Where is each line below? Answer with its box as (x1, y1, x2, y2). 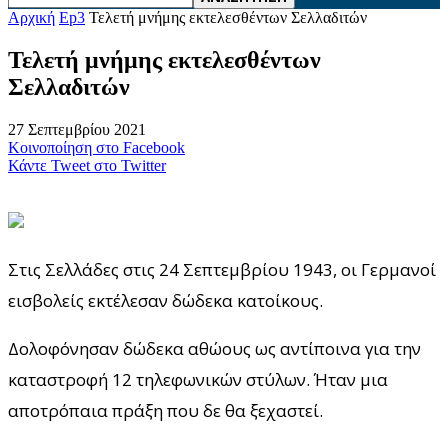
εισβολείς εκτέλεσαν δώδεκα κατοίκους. (8, 288, 323, 312)
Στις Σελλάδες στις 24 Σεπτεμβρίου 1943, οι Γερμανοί (8, 257, 440, 281)
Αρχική (8, 9, 55, 26)
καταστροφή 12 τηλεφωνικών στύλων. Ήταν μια (8, 367, 388, 391)
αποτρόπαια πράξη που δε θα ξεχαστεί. (8, 398, 323, 422)
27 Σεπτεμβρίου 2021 (8, 120, 146, 138)
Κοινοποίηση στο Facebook (8, 138, 185, 156)
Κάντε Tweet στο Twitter (8, 156, 166, 174)
